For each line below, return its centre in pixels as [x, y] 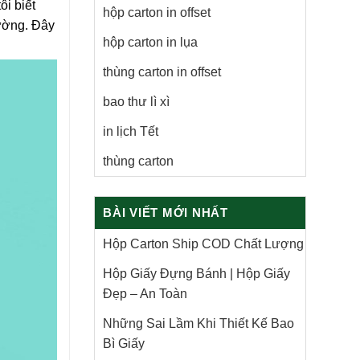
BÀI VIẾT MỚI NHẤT [166, 213]
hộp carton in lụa [150, 42]
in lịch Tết [131, 131]
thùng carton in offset [162, 72]
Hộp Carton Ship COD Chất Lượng [203, 244]
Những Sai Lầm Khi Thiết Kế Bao [198, 323]
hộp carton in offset [157, 12]
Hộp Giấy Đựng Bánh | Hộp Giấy [196, 274]
